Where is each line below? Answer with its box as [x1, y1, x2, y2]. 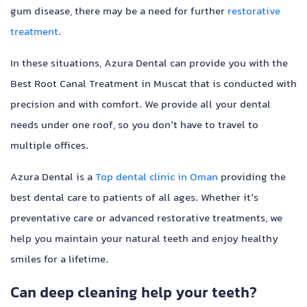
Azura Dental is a [10, 169, 95, 187]
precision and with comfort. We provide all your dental [10, 97, 271, 114]
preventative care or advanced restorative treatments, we [10, 210, 282, 228]
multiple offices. [10, 138, 88, 156]
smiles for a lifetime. [10, 251, 108, 269]
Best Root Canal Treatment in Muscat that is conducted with [10, 76, 297, 94]
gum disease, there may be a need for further [10, 3, 228, 21]
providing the [218, 169, 286, 187]
